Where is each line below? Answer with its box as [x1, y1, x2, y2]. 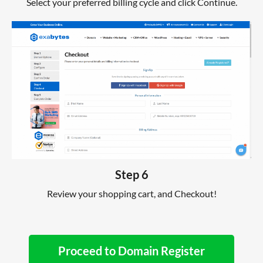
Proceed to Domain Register [58, 243, 205, 258]
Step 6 [114, 167, 149, 181]
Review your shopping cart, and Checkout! [46, 187, 217, 199]
